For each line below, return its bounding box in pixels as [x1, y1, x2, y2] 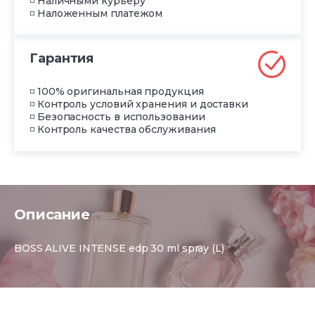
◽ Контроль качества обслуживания [30, 123, 216, 136]
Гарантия [30, 51, 94, 67]
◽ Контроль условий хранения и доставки [30, 98, 248, 111]
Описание [14, 206, 90, 224]
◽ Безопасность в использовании [30, 110, 205, 124]
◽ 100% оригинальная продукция [30, 85, 204, 98]
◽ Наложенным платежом [30, 7, 163, 20]
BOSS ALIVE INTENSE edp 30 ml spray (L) [14, 242, 224, 255]
